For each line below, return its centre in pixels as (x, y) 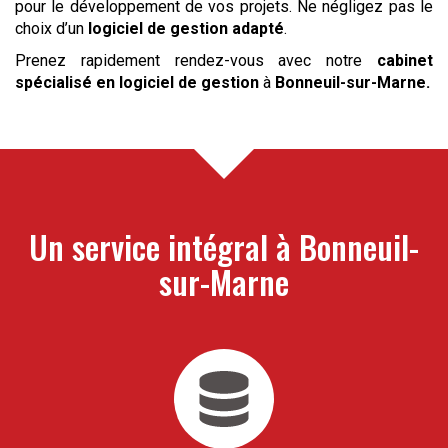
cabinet (398, 60)
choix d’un (51, 28)
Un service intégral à (164, 245)
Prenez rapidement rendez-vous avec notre (189, 60)
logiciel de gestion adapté (186, 28)
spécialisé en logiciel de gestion (137, 82)
